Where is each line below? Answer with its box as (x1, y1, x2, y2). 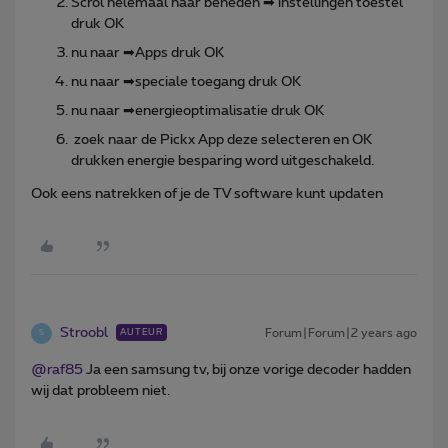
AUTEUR (120, 327, 163, 337)
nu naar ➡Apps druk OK (71, 45, 224, 60)
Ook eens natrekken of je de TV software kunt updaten (31, 186, 383, 201)
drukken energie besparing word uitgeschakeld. (71, 153, 377, 168)
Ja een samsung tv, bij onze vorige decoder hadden (83, 362, 411, 377)
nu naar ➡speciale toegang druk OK (71, 74, 301, 89)
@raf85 (31, 362, 83, 377)
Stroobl (60, 325, 108, 340)
